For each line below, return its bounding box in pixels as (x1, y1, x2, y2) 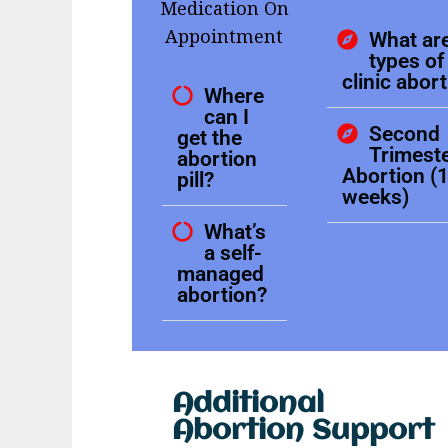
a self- (204, 240, 263, 266)
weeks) (341, 184, 409, 210)
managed (177, 261, 264, 287)
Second (368, 121, 440, 147)
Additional (172, 390, 324, 420)
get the (177, 125, 242, 151)
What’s (204, 219, 267, 245)
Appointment (165, 24, 284, 49)
